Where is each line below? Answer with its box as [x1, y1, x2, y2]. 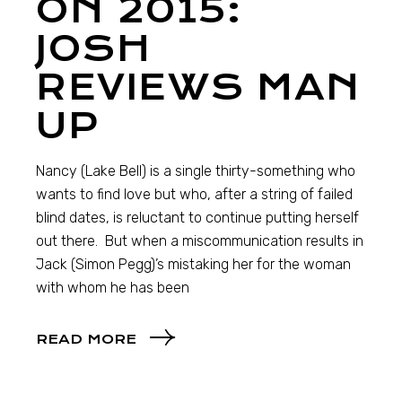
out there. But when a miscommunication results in [36, 232, 364, 249]
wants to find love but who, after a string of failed [36, 185, 354, 203]
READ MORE [36, 330, 137, 347]
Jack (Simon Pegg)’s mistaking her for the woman [36, 255, 352, 273]
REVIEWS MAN [36, 66, 361, 109]
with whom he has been [36, 278, 190, 296]
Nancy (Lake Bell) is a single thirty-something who [36, 162, 356, 179]
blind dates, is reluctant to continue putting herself [36, 208, 360, 226]
